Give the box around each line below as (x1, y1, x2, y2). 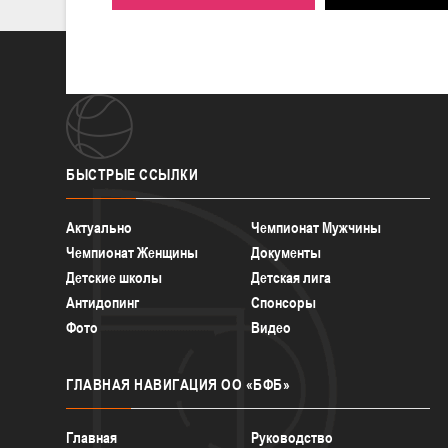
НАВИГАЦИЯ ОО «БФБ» (130, 375, 290, 393)
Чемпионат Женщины (66, 243, 198, 261)
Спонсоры (251, 293, 317, 311)
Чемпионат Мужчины (251, 218, 382, 236)
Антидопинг (66, 293, 139, 311)
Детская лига (251, 268, 332, 286)
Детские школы (66, 268, 162, 286)
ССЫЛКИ (135, 165, 198, 183)
